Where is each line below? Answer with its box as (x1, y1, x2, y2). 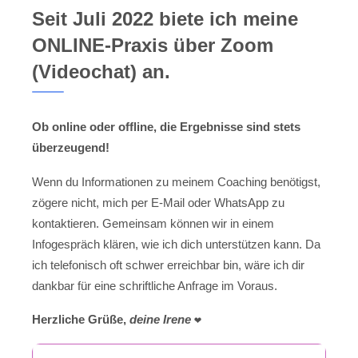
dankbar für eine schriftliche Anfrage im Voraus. (32, 278, 277, 292)
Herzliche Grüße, (32, 312, 129, 327)
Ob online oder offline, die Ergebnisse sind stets (32, 120, 300, 134)
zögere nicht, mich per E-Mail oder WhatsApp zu (32, 195, 284, 209)
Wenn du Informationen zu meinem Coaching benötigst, (32, 174, 320, 189)
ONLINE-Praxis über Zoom (32, 34, 273, 57)
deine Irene (129, 312, 191, 327)
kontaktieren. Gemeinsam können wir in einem (32, 216, 274, 230)
